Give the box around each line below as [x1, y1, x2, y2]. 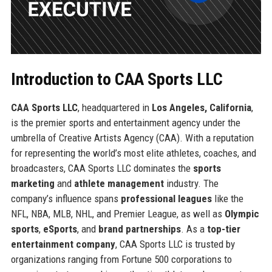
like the [211, 192, 243, 205]
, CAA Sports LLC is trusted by [115, 237, 235, 250]
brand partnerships [98, 222, 181, 235]
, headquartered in [77, 101, 152, 114]
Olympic [224, 207, 259, 220]
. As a [180, 222, 207, 235]
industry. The [163, 177, 219, 189]
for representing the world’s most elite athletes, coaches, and [10, 146, 256, 159]
